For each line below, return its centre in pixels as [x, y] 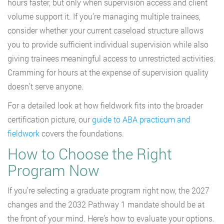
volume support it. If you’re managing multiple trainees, [104, 16]
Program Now [53, 170]
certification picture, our [50, 119]
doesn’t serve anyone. [45, 86]
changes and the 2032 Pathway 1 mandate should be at [106, 204]
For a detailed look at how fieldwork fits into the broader [105, 105]
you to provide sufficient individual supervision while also [108, 44]
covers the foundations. [82, 133]
